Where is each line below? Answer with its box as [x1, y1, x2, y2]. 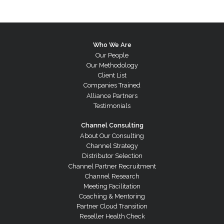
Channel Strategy [86, 142, 138, 150]
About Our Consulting [80, 131, 144, 139]
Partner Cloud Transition [76, 202, 147, 210]
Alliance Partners [86, 91, 137, 99]
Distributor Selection [81, 152, 142, 160]
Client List [97, 71, 126, 79]
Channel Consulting [80, 121, 143, 129]
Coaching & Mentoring [79, 192, 145, 200]
